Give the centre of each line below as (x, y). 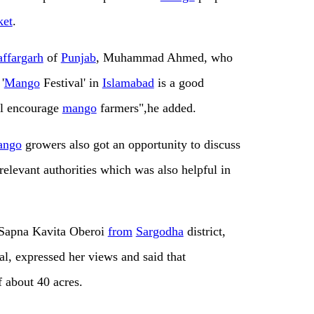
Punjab (78, 58)
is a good (179, 83)
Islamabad (128, 83)
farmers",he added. (146, 108)
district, (204, 232)
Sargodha (159, 232)
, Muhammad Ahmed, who (164, 58)
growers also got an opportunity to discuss (131, 145)
